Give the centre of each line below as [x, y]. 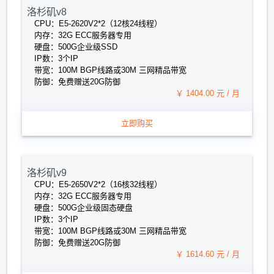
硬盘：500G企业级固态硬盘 [83, 208]
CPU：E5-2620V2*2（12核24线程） [98, 24]
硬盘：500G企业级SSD [76, 47]
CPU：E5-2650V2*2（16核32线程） [98, 184]
